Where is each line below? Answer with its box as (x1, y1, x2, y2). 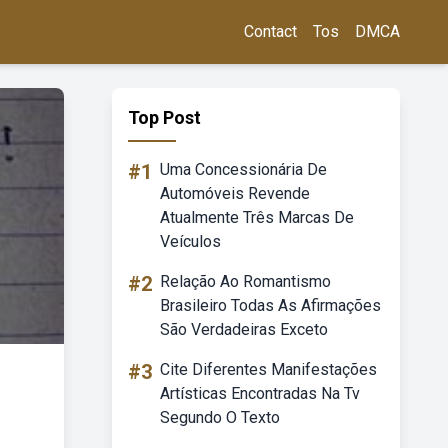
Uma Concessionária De (160, 160, 327, 179)
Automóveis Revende (160, 184, 310, 203)
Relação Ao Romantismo (160, 272, 331, 291)
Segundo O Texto (160, 408, 280, 427)
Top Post (128, 107, 201, 128)
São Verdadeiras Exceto (160, 320, 328, 339)
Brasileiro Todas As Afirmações (160, 296, 381, 315)
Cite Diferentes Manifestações (160, 360, 377, 379)
